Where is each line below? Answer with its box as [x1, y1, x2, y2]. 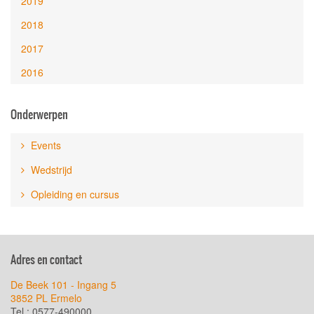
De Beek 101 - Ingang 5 [11, 278, 116, 292]
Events [28, 138, 61, 152]
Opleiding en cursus [28, 187, 119, 201]
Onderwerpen [11, 106, 68, 123]
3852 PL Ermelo [11, 291, 82, 305]
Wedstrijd [28, 163, 72, 177]
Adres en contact [11, 251, 82, 268]
